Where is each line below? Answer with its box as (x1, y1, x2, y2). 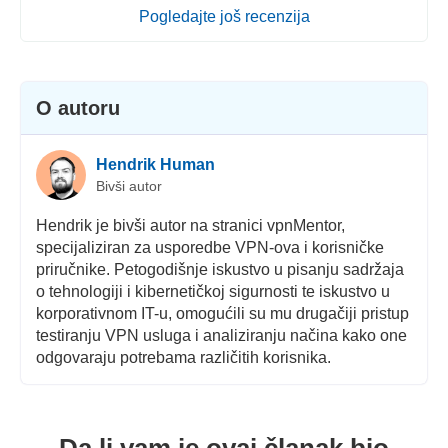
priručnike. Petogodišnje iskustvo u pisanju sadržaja (35, 261, 404, 279)
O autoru (35, 97, 120, 120)
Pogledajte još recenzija (138, 8, 310, 26)
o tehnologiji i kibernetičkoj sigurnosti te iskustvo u (35, 283, 390, 301)
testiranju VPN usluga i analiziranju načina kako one (35, 327, 407, 345)
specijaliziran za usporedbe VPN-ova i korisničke (35, 239, 384, 257)
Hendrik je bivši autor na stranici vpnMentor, (35, 217, 345, 235)
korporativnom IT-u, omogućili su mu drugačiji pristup (35, 305, 409, 323)
